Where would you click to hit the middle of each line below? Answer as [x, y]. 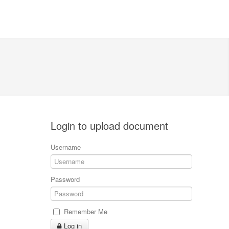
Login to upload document [110, 125]
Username [66, 147]
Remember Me [86, 211]
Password [65, 179]
